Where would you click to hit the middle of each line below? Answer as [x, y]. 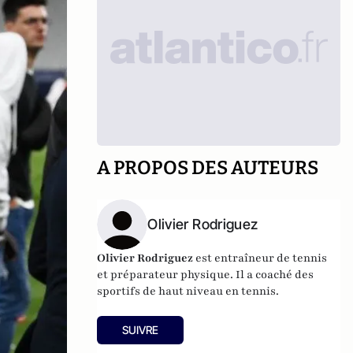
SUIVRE [141, 330]
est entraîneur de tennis [262, 258]
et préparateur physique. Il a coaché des [206, 275]
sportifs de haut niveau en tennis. [190, 291]
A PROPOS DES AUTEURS [208, 168]
